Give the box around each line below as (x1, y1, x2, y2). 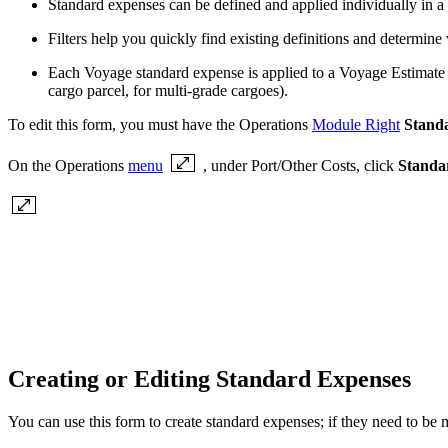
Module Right (312, 115, 400, 133)
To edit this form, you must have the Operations (8, 115, 312, 133)
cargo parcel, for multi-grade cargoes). (48, 81, 288, 99)
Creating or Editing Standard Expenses (8, 366, 417, 393)
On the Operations (8, 156, 128, 174)
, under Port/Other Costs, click (203, 156, 398, 174)
